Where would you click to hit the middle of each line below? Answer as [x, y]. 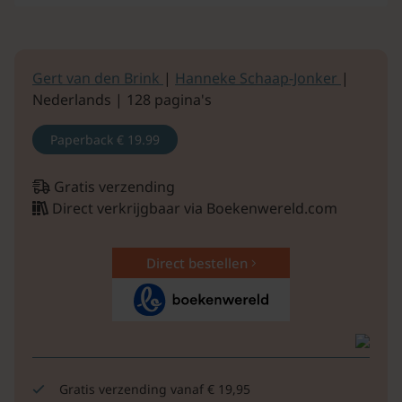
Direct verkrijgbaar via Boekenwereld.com [193, 208]
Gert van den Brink [98, 78]
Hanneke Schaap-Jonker [258, 78]
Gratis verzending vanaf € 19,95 [155, 389]
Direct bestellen [198, 262]
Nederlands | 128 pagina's [122, 99]
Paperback [83, 139]
